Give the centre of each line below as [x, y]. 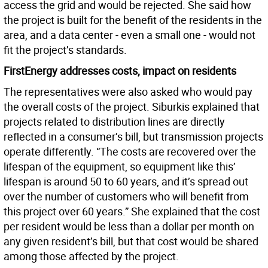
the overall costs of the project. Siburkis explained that [132, 107]
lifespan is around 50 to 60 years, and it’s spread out [126, 182]
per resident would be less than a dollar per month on [129, 226]
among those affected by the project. [91, 256]
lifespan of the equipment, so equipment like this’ [120, 167]
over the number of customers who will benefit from [126, 197]
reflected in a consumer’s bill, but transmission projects [133, 137]
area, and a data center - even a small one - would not [130, 35]
